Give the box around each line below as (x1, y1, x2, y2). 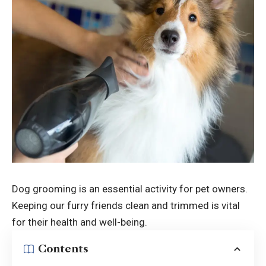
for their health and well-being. (12, 216, 147, 228)
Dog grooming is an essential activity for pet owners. (12, 182, 248, 195)
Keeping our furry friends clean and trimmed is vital (12, 199, 240, 211)
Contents (38, 243, 88, 255)
